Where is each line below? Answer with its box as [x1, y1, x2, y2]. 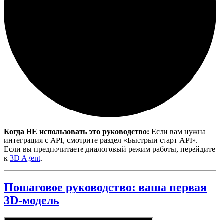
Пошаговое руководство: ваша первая [4, 181, 207, 194]
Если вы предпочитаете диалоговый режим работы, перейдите [4, 144, 215, 153]
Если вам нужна [149, 127, 206, 136]
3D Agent [10, 153, 40, 162]
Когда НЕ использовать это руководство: [4, 127, 149, 136]
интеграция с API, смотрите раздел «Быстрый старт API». [4, 136, 198, 144]
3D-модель [4, 194, 59, 207]
